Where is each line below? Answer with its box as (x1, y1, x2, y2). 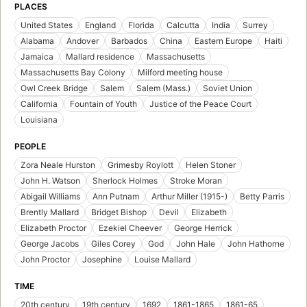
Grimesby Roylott (108, 159, 173, 170)
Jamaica (21, 51, 53, 62)
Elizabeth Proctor (21, 222, 86, 233)
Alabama (21, 35, 54, 46)
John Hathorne (228, 238, 284, 249)
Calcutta (167, 19, 199, 30)
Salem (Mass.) (136, 82, 191, 93)
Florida (128, 19, 154, 30)
